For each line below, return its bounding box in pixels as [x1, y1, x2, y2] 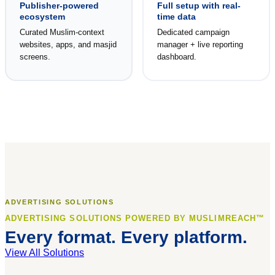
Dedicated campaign [157, 27, 230, 37]
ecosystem [19, 11, 65, 21]
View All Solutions [5, 247, 84, 258]
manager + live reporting [157, 39, 243, 49]
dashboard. [157, 52, 196, 61]
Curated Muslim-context [19, 27, 104, 37]
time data [157, 11, 196, 21]
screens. [19, 52, 50, 61]
